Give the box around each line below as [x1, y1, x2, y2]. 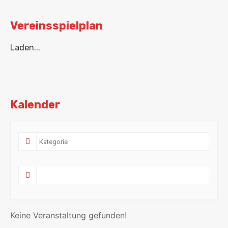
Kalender [10, 98, 60, 111]
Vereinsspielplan [10, 19, 103, 33]
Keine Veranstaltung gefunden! [10, 210, 127, 220]
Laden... [10, 43, 40, 52]
